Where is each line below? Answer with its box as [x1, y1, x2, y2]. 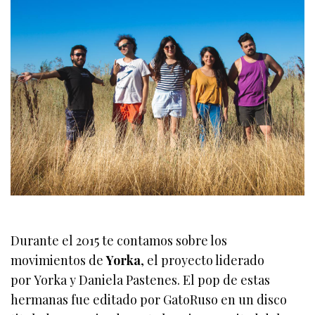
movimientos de [11, 252, 107, 269]
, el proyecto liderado [141, 252, 265, 269]
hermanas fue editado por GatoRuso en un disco [11, 291, 288, 309]
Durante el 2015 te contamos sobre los [11, 232, 228, 250]
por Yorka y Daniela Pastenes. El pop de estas [11, 271, 271, 289]
